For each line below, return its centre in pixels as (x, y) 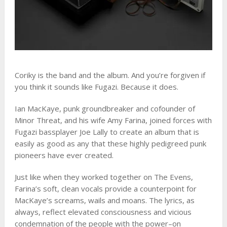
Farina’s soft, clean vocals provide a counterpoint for (105, 189)
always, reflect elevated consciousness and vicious (103, 212)
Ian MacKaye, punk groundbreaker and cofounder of (105, 109)
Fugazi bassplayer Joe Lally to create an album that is (107, 132)
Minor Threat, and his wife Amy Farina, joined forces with (113, 120)
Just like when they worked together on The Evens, (104, 177)
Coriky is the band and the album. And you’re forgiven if (110, 75)
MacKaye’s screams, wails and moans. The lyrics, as (104, 200)
